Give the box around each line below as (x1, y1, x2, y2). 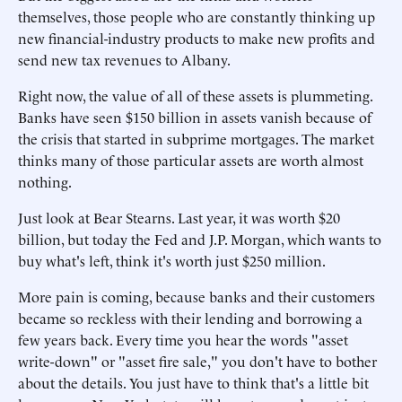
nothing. (18, 171, 72, 191)
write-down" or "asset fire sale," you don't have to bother (18, 351, 377, 371)
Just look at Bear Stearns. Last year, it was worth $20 (18, 207, 340, 227)
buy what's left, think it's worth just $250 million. (18, 250, 326, 270)
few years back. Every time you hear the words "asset (18, 329, 348, 349)
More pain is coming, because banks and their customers (18, 286, 375, 306)
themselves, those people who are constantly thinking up (18, 6, 375, 26)
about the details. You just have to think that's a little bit (18, 372, 369, 392)
